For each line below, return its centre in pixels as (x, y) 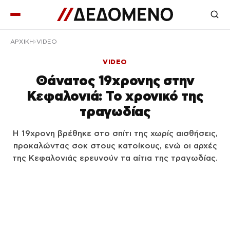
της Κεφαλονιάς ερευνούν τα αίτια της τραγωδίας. (115, 158)
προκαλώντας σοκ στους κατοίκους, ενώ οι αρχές (115, 146)
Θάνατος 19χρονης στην (115, 80)
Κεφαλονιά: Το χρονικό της (115, 96)
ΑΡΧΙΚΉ (22, 42)
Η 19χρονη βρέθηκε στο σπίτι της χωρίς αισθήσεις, (115, 133)
